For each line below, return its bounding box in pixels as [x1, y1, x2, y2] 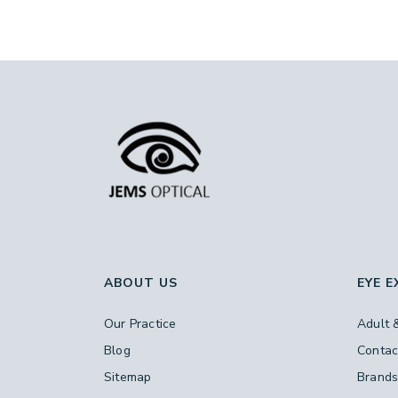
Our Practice [104, 315, 177, 332]
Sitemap [104, 369, 152, 386]
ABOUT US [104, 275, 178, 291]
